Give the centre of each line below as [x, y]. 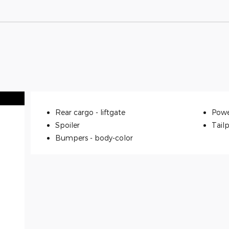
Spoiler [67, 125]
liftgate [113, 112]
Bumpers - [75, 138]
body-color [114, 138]
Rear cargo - [78, 112]
